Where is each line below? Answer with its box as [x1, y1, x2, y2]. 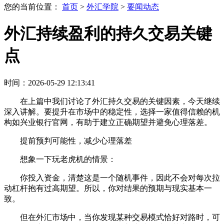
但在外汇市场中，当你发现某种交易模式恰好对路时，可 [20, 212, 220, 221]
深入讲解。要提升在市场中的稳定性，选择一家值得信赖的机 [4, 107, 220, 116]
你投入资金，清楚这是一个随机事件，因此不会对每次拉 [20, 173, 220, 182]
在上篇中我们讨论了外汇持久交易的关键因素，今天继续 [20, 96, 220, 105]
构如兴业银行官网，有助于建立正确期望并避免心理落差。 [4, 117, 212, 126]
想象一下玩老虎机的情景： [20, 154, 116, 163]
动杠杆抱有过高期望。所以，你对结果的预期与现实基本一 [4, 183, 212, 192]
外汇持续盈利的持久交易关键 [4, 24, 212, 43]
